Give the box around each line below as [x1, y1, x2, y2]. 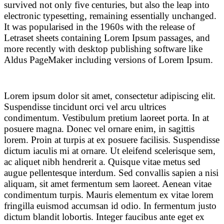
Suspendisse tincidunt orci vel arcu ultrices [4, 101, 166, 112]
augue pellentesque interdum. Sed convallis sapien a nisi [4, 167, 218, 178]
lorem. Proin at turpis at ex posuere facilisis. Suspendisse [4, 134, 219, 145]
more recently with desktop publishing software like [4, 43, 202, 54]
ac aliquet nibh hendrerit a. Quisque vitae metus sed [4, 156, 200, 167]
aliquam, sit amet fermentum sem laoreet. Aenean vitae [4, 178, 211, 189]
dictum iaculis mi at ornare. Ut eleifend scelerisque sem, [4, 145, 215, 156]
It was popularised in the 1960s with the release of [4, 21, 195, 32]
